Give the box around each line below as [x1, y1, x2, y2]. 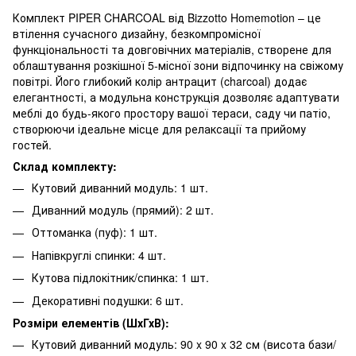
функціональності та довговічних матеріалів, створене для [13, 41, 331, 57]
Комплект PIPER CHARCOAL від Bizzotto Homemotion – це [13, 9, 321, 25]
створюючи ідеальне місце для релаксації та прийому [13, 120, 306, 137]
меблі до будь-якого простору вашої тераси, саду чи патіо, [13, 104, 331, 121]
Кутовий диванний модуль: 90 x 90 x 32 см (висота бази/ [32, 335, 336, 352]
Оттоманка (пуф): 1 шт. [32, 224, 157, 241]
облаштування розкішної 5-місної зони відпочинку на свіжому [13, 56, 343, 73]
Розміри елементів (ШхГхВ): [13, 314, 169, 331]
